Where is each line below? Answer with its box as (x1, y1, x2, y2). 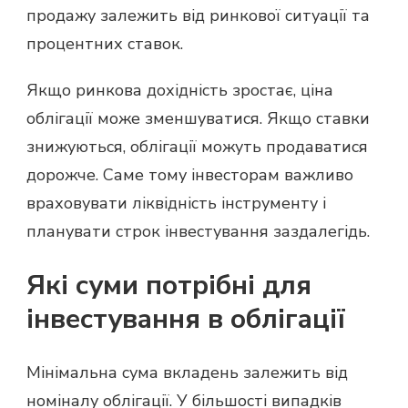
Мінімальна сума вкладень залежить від (26, 361, 348, 383)
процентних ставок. (26, 32, 183, 55)
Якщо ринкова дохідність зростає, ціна (26, 78, 333, 101)
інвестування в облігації (26, 300, 345, 338)
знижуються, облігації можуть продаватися (26, 135, 368, 158)
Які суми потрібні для (26, 266, 311, 304)
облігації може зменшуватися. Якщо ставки (26, 107, 370, 129)
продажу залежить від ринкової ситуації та (26, 4, 370, 26)
